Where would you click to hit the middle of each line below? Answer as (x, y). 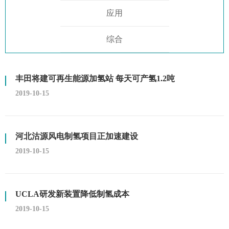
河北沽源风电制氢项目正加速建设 (77, 136)
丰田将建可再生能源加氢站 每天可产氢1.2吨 (95, 78)
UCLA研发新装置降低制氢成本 (72, 194)
